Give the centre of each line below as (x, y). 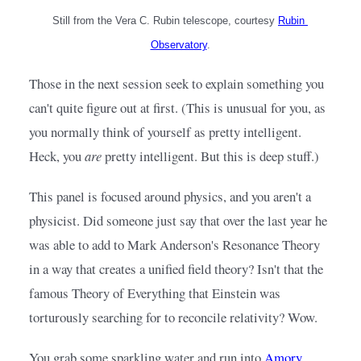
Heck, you (57, 156)
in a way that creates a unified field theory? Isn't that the (176, 269)
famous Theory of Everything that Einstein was (155, 293)
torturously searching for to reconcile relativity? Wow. (173, 317)
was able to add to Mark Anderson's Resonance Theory (174, 245)
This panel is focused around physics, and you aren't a (170, 197)
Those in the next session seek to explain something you (176, 84)
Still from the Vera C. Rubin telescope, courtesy (164, 21)
